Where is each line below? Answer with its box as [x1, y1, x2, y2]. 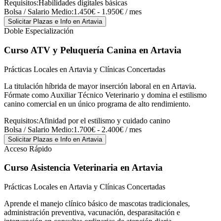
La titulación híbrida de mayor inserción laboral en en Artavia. [4, 81, 196, 90]
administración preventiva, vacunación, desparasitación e [4, 208, 180, 217]
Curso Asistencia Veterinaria [4, 162, 118, 173]
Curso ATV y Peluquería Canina [4, 45, 137, 56]
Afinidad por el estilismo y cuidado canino [38, 116, 170, 125]
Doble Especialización [4, 27, 74, 36]
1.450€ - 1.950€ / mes [74, 7, 142, 16]
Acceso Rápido [4, 144, 52, 153]
